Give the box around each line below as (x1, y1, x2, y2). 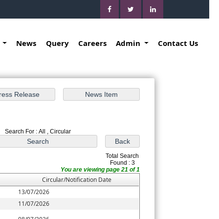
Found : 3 (109, 159, 135, 167)
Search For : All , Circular (5, 128, 71, 135)
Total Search (106, 153, 139, 160)
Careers (78, 38, 107, 48)
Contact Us (157, 38, 198, 48)
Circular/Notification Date (42, 175, 112, 184)
